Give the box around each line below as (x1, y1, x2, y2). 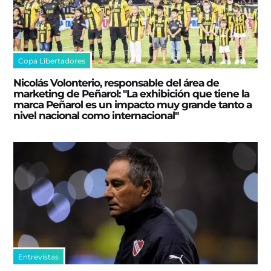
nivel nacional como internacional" (13, 109, 179, 122)
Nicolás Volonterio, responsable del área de (13, 77, 220, 90)
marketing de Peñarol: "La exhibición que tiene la (13, 88, 250, 100)
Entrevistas (18, 252, 59, 261)
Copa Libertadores (18, 56, 86, 66)
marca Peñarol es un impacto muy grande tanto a (13, 99, 252, 111)
